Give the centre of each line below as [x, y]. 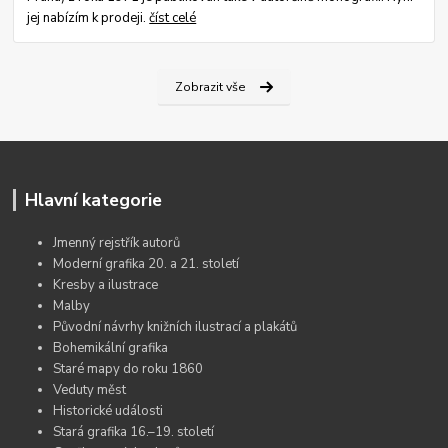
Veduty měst [90, 389]
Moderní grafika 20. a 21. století [146, 263]
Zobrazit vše [211, 87]
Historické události [108, 410]
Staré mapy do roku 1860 [128, 368]
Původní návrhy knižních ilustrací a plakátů [175, 326]
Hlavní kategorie [93, 200]
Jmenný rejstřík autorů [117, 242]
